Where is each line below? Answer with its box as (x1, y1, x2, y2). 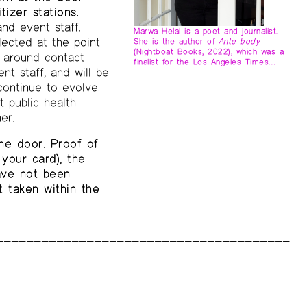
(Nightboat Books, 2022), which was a (134, 46, 284, 56)
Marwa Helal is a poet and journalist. (134, 25, 278, 36)
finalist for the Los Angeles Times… (134, 56, 276, 66)
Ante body (218, 36, 260, 46)
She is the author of (134, 36, 219, 46)
